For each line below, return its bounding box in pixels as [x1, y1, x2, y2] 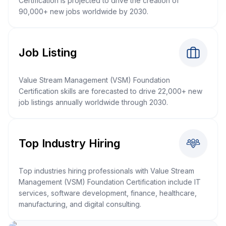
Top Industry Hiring [19, 136, 120, 150]
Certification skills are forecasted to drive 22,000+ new [19, 87, 202, 95]
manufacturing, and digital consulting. [19, 200, 141, 208]
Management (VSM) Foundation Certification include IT [19, 178, 201, 186]
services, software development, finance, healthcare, [19, 189, 197, 197]
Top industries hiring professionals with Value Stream [19, 166, 194, 175]
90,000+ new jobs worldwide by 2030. [19, 7, 148, 16]
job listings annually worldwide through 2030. [19, 98, 168, 106]
